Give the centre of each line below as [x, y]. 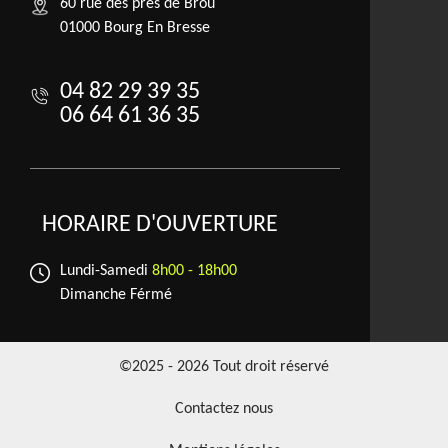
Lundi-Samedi [106, 271]
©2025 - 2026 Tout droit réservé [224, 367]
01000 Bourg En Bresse [135, 28]
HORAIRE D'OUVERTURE [160, 225]
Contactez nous [224, 409]
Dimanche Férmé [116, 295]
